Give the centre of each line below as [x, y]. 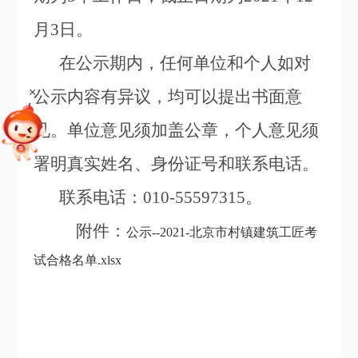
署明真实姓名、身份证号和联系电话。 [177, 164]
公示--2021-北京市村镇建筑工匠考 [222, 233]
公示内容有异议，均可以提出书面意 [168, 97]
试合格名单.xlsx [78, 261]
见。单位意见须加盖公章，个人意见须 [177, 131]
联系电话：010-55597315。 [161, 198]
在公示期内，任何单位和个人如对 [185, 64]
